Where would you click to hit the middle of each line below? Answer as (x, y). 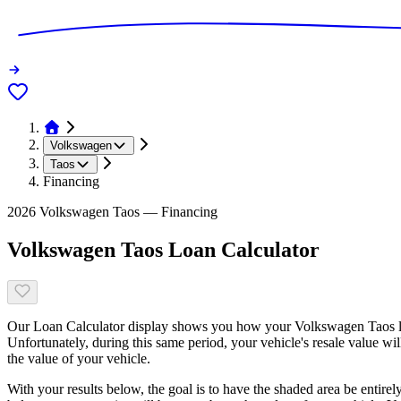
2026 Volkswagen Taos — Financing (112, 211)
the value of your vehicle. (79, 358)
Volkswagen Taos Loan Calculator (163, 249)
